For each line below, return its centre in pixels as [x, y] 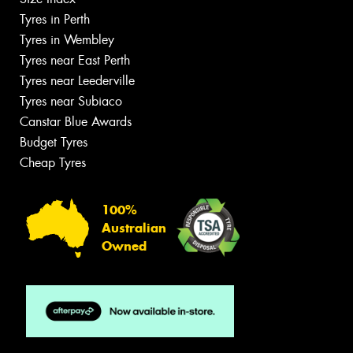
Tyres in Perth [55, 20]
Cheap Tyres [53, 163]
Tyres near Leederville [77, 81]
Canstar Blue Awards [76, 122]
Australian [134, 228]
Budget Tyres [54, 143]
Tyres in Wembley [67, 40]
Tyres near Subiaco [71, 102]
